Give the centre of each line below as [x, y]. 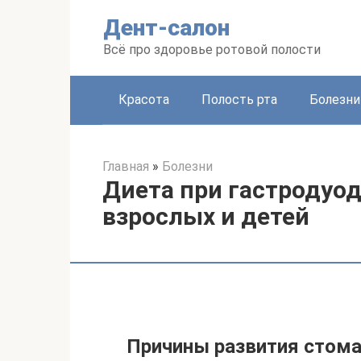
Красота [144, 100]
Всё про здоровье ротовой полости [212, 50]
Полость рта [239, 100]
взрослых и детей [206, 216]
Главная [126, 166]
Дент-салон [166, 28]
